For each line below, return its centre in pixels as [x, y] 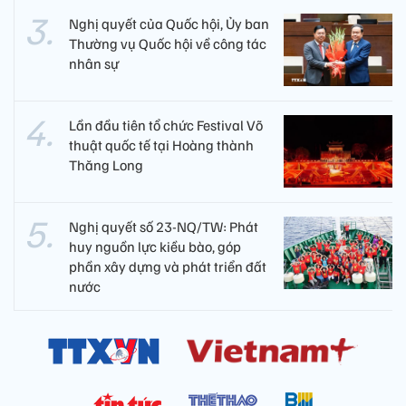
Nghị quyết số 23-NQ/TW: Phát [164, 227]
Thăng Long [106, 165]
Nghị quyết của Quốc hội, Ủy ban [169, 24]
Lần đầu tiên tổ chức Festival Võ [166, 126]
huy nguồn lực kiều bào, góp [155, 247]
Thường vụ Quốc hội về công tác [168, 44]
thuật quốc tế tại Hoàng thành [161, 145]
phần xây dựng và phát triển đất [168, 267]
